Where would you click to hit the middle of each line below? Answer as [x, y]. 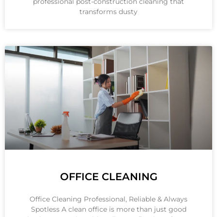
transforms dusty [108, 11]
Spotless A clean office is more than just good [108, 209]
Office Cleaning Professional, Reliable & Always [108, 199]
